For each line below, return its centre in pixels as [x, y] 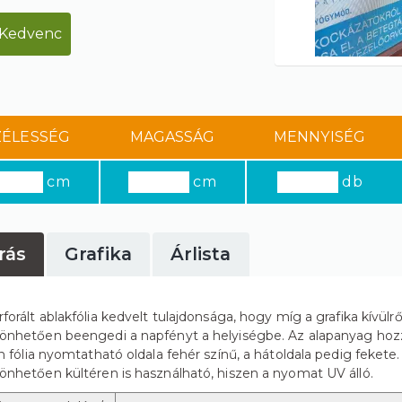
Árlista [201, 254]
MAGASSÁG [172, 137]
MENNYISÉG [319, 137]
